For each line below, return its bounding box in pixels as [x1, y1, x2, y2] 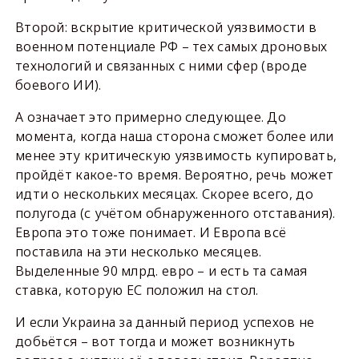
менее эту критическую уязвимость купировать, [14, 147, 337, 165]
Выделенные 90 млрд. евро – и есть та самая [14, 262, 308, 280]
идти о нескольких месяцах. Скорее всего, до [14, 185, 313, 204]
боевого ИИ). [14, 76, 102, 95]
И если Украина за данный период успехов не [14, 313, 315, 332]
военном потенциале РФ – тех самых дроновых [14, 38, 328, 56]
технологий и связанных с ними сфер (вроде [14, 57, 308, 75]
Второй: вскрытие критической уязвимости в [14, 18, 317, 37]
